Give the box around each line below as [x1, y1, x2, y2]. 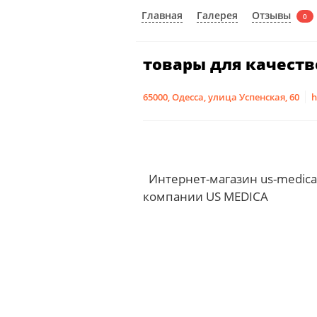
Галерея [197, 8, 238, 23]
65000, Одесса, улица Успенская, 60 [143, 91, 299, 104]
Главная [142, 8, 183, 23]
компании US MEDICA [143, 188, 268, 205]
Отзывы [252, 8, 291, 22]
